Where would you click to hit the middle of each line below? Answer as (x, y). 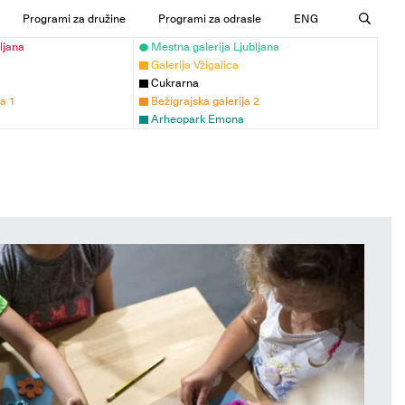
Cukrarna (174, 83)
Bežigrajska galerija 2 (205, 101)
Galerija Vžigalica (194, 65)
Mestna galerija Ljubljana (215, 47)
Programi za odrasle (210, 18)
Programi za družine (75, 18)
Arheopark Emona (197, 119)
